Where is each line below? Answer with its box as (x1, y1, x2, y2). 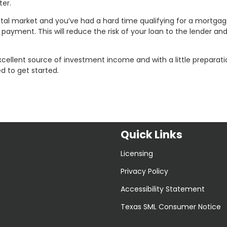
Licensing (121, 148, 153, 159)
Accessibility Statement (121, 183, 205, 194)
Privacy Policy (121, 166, 168, 176)
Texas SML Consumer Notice (121, 201, 221, 212)
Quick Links (121, 127, 182, 142)
